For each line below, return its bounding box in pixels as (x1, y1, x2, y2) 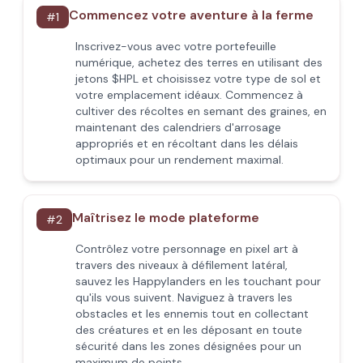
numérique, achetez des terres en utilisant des (75, 55, 322, 70)
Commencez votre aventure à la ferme (69, 6, 314, 23)
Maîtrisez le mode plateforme (72, 209, 259, 226)
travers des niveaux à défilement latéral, (75, 258, 288, 272)
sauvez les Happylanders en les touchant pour (75, 274, 321, 288)
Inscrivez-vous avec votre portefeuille (75, 39, 276, 53)
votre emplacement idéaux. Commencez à (75, 88, 303, 102)
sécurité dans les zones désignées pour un (75, 339, 301, 353)
